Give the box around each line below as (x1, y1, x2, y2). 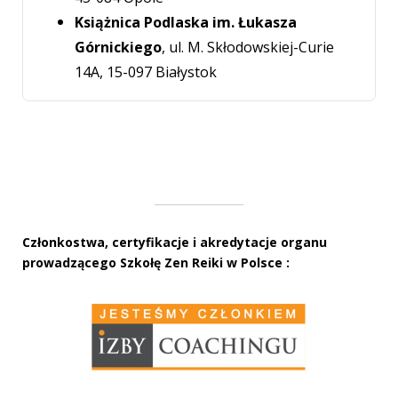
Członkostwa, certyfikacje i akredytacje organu (22, 234, 327, 251)
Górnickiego (75, 36, 163, 57)
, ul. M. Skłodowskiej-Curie (162, 36, 335, 57)
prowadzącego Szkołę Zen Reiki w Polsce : (22, 254, 290, 272)
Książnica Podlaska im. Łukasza (75, 12, 298, 32)
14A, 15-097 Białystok (75, 61, 218, 82)
